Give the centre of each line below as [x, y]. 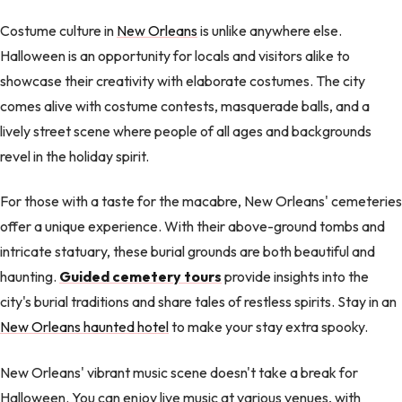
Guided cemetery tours [140, 277]
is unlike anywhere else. [270, 30]
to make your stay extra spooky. [268, 327]
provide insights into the [295, 277]
